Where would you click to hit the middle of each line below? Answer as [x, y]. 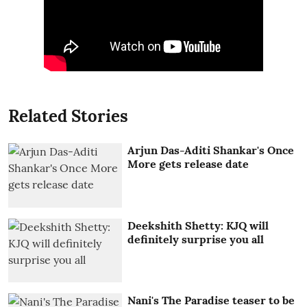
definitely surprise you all [196, 239]
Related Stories [68, 116]
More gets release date [188, 164]
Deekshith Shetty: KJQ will [198, 225]
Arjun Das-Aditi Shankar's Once [211, 150]
